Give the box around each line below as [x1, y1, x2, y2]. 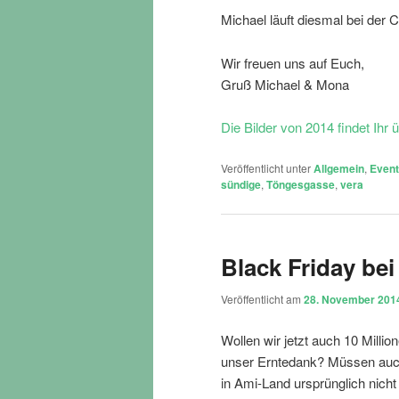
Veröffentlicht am [221, 291, 304, 307]
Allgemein [313, 159, 364, 176]
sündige [221, 175, 261, 192]
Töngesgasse [266, 175, 335, 192]
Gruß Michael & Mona [221, 74, 349, 94]
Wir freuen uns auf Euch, [221, 53, 364, 72]
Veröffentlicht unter [221, 159, 311, 175]
